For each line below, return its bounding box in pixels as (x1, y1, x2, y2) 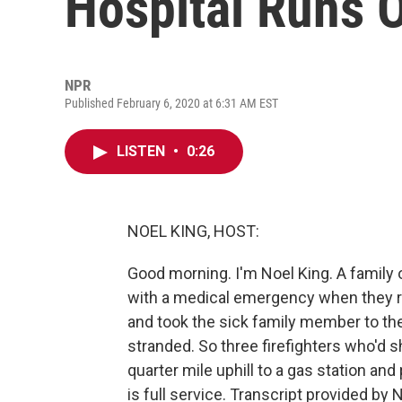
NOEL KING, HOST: (127, 222, 259, 240)
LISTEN (117, 143, 169, 160)
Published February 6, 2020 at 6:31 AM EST (65, 96, 278, 110)
